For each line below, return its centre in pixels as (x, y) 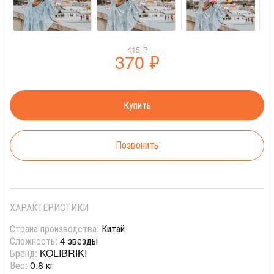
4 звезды (79, 240)
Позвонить (137, 144)
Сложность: (35, 240)
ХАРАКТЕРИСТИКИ (49, 207)
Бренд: (25, 253)
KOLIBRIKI (63, 253)
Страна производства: (56, 228)
